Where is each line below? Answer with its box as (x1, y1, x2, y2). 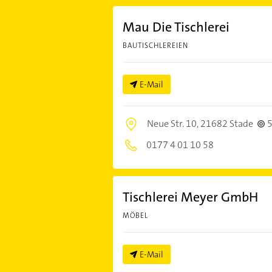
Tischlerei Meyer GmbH (122, 188, 258, 206)
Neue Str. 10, (146, 117, 200, 131)
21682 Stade (200, 117, 253, 131)
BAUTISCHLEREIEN (122, 41, 188, 51)
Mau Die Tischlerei (122, 18, 229, 36)
